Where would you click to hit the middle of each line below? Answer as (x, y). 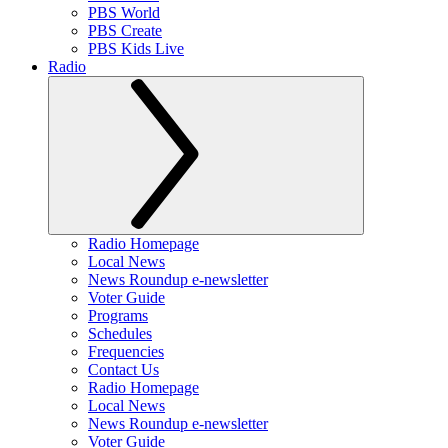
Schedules (120, 333)
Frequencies (126, 351)
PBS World (124, 12)
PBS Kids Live (136, 48)
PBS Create (125, 30)
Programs (118, 315)
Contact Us (123, 369)
